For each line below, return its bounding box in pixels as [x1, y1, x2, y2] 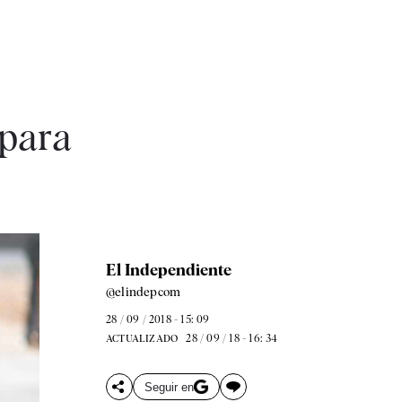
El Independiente [105, 260, 232, 279]
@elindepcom [105, 284, 181, 299]
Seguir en [144, 380, 194, 394]
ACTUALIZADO [105, 332, 179, 345]
